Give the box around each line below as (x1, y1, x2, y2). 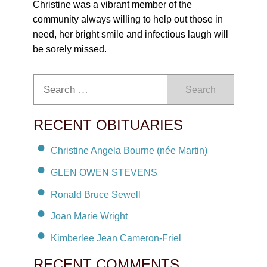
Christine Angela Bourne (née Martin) (51, 145, 207, 156)
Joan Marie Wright (51, 211, 128, 222)
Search (185, 85, 216, 95)
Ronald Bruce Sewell (51, 189, 141, 200)
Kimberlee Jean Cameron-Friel (51, 233, 181, 244)
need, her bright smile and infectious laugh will (33, 29, 228, 39)
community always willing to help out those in (33, 14, 223, 24)
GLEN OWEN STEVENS (51, 167, 157, 178)
